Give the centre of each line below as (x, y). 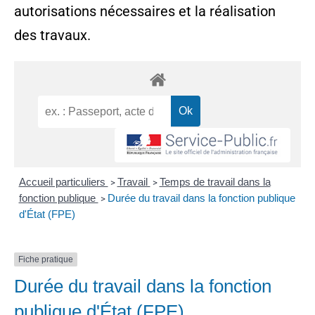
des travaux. (52, 35)
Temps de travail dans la (215, 182)
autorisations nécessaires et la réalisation (145, 11)
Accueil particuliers (63, 182)
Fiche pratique (46, 259)
